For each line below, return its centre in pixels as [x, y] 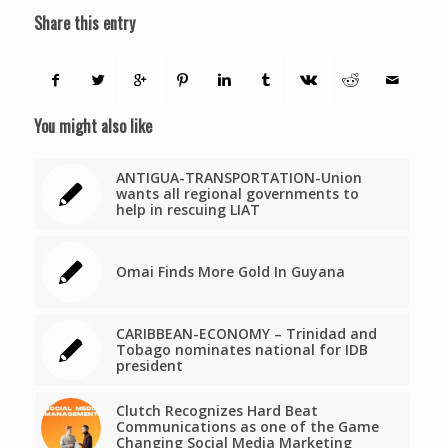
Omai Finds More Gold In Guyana [230, 272]
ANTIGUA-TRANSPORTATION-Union [238, 178]
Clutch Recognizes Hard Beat [216, 411]
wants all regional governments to [237, 194]
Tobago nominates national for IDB [241, 350]
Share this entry [84, 23]
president [149, 366]
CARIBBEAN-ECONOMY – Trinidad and [246, 334]
